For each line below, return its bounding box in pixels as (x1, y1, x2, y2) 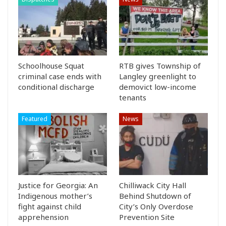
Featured (22, 115, 47, 124)
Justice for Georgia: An (18, 180, 98, 191)
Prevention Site (119, 212, 175, 222)
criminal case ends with (18, 71, 101, 82)
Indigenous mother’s (18, 191, 92, 201)
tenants (119, 92, 146, 103)
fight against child (18, 201, 81, 212)
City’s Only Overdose (119, 201, 193, 212)
